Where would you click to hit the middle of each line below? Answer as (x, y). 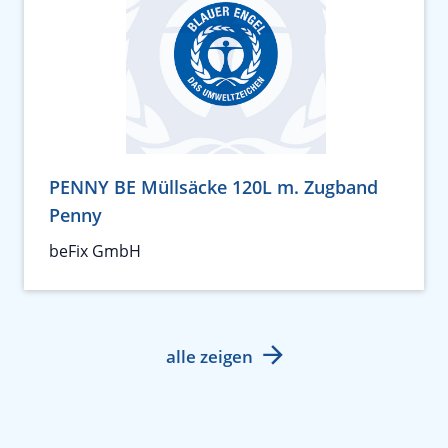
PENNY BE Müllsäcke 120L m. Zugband (213, 187)
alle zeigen (209, 357)
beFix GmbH (95, 251)
